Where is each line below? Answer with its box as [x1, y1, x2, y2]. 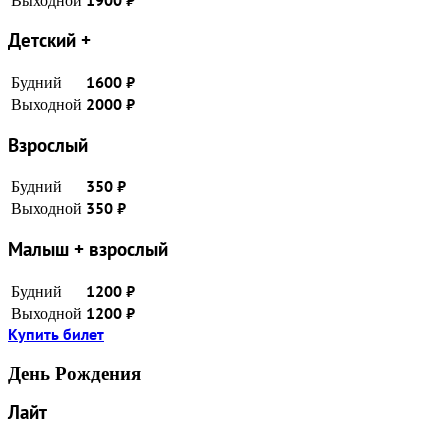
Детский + [8, 31, 91, 53]
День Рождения [8, 362, 141, 384]
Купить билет [8, 325, 104, 344]
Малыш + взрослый [8, 240, 168, 262]
